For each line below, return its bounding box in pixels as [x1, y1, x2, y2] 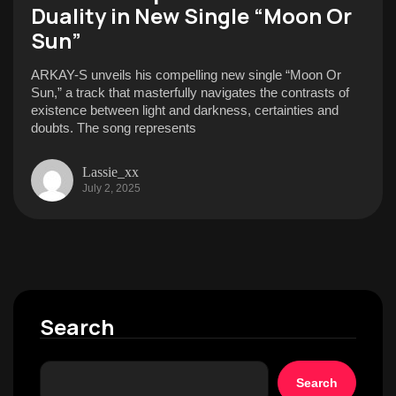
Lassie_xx [82, 164, 139, 179]
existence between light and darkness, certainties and [31, 103, 339, 118]
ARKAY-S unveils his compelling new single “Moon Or [31, 67, 341, 82]
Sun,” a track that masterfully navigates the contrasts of [31, 85, 349, 100]
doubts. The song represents [31, 120, 196, 135]
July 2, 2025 [82, 181, 141, 194]
